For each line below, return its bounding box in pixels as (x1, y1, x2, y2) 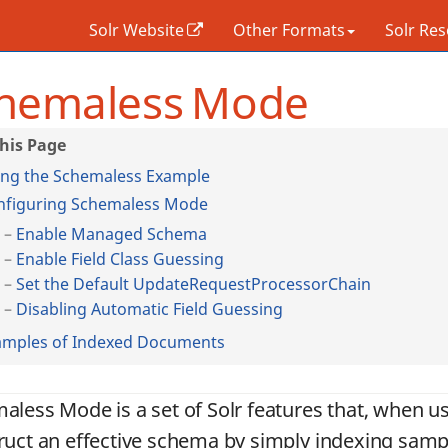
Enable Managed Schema (15, 223, 207, 245)
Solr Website (89, 19, 184, 41)
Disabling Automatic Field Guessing (15, 298, 283, 320)
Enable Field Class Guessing (15, 248, 224, 270)
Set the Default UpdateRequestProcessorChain (15, 273, 371, 295)
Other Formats (233, 19, 345, 41)
